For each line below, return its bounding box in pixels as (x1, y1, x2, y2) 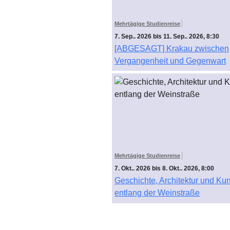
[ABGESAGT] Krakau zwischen (114, 44, 229, 53)
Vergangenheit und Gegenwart (114, 56, 226, 65)
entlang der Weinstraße (114, 188, 200, 198)
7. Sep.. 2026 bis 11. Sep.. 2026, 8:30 (114, 32, 219, 40)
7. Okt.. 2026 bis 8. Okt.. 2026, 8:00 (114, 165, 214, 172)
